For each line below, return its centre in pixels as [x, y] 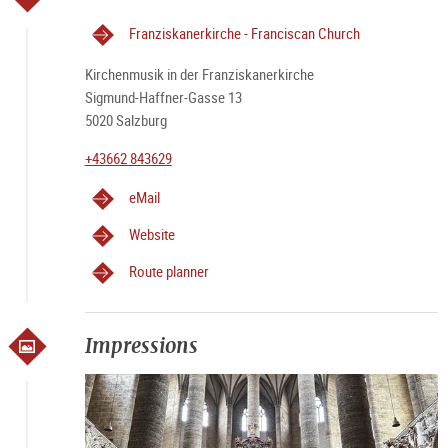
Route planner [168, 271]
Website [151, 234]
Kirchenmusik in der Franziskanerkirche [199, 74]
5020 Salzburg [125, 120]
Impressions [141, 345]
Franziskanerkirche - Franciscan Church [244, 33]
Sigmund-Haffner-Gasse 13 [163, 97]
